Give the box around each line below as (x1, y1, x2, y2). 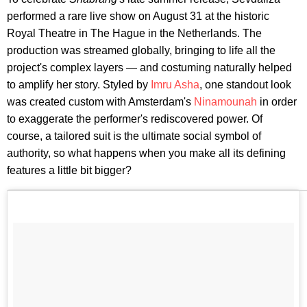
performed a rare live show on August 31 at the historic (7, 10, 269, 22)
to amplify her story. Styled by (7, 78, 151, 90)
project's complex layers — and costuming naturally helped (7, 61, 292, 73)
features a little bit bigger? (7, 164, 132, 176)
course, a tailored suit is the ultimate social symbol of (7, 130, 261, 142)
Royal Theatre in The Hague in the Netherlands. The (7, 27, 262, 39)
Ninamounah (194, 95, 257, 108)
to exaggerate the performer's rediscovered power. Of (7, 112, 262, 125)
